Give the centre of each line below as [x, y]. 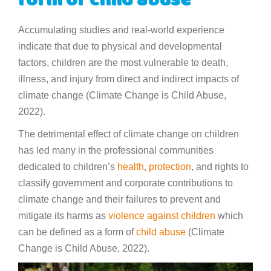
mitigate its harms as [63, 215]
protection [170, 166]
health [131, 166]
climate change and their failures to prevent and [119, 199]
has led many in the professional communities [116, 150]
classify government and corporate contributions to [126, 183]
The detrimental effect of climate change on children [129, 134]
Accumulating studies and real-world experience [121, 30]
